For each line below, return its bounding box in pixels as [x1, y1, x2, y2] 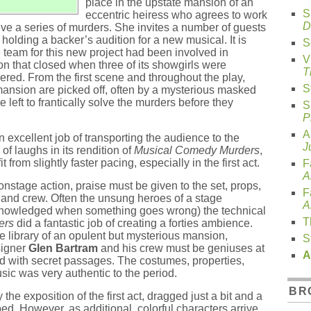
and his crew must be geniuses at [98, 242, 264, 254]
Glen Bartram [28, 242, 98, 254]
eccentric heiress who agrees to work [85, 9, 267, 21]
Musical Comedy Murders [134, 144, 260, 156]
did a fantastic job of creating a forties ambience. [14, 217, 253, 229]
